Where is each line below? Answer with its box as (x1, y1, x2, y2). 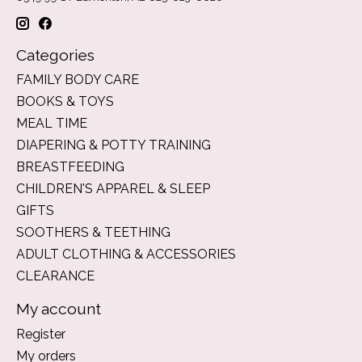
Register (16, 326, 65, 342)
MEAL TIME (16, 116, 87, 132)
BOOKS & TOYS (16, 94, 114, 110)
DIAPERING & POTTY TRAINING (16, 137, 211, 154)
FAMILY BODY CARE (16, 72, 139, 88)
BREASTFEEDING (16, 159, 124, 175)
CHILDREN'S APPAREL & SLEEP (16, 181, 210, 197)
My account (16, 300, 101, 318)
